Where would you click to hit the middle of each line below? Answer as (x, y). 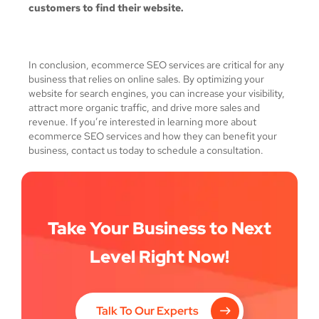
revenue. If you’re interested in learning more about (142, 122)
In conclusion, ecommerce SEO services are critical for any (156, 65)
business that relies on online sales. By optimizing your (146, 79)
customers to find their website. (106, 8)
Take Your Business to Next (159, 228)
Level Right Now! (159, 257)
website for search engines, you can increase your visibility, (157, 93)
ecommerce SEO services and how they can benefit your (153, 136)
